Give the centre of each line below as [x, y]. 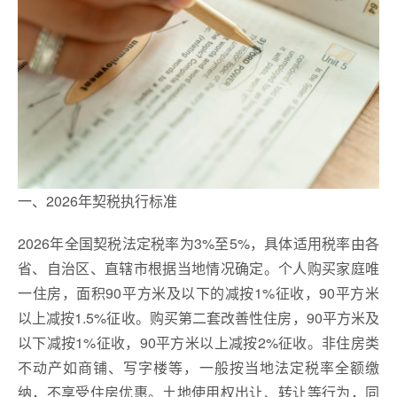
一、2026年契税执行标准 [97, 200]
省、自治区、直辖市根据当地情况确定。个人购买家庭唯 [198, 268]
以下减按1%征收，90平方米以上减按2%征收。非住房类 [198, 342]
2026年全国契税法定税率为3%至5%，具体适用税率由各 [198, 243]
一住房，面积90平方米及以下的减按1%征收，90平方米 [198, 292]
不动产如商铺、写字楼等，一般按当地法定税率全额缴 [198, 367]
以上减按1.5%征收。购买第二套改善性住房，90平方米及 [198, 317]
